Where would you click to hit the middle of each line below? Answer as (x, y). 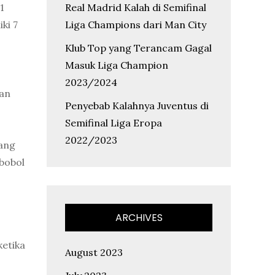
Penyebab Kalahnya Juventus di (137, 106)
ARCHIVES (139, 218)
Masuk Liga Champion (117, 65)
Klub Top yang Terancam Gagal (138, 48)
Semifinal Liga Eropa (114, 123)
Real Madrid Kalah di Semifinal (136, 7)
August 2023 (94, 252)
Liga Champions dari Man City (136, 25)
